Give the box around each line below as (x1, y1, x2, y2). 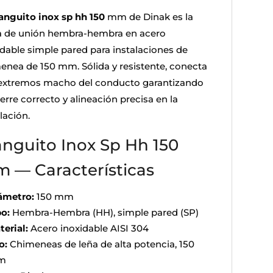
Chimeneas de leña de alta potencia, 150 (7, 238, 194, 250)
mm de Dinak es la (104, 10, 193, 23)
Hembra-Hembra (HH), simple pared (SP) (9, 206, 199, 218)
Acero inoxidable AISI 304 (27, 222, 149, 234)
